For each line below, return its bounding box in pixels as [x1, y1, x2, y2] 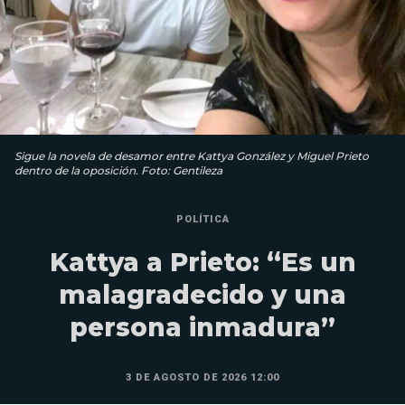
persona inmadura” [70, 311, 335, 343]
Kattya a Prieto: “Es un [49, 246, 356, 278]
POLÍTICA [175, 212, 230, 225]
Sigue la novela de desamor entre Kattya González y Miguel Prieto [14, 148, 369, 163]
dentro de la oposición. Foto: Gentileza [14, 163, 222, 177]
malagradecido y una [59, 278, 346, 310]
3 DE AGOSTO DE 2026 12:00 [126, 371, 279, 383]
